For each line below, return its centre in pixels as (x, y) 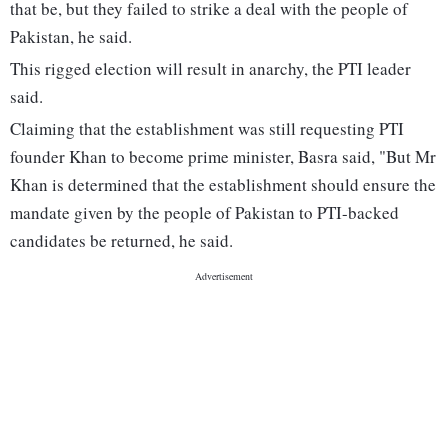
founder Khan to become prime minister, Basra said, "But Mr (223, 157)
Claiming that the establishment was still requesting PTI (207, 129)
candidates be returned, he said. (121, 241)
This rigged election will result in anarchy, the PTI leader (210, 69)
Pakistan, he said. (71, 37)
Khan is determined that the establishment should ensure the (223, 185)
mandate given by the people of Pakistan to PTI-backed (204, 213)
